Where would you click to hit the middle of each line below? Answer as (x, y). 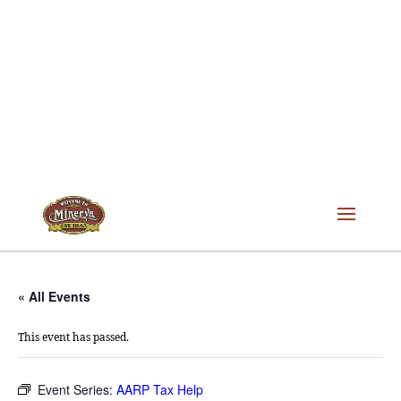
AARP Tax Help (160, 389)
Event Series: (77, 389)
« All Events (54, 296)
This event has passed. (73, 337)
